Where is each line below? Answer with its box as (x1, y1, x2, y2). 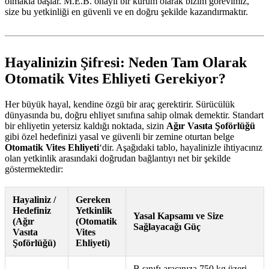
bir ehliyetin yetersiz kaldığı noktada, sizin (5, 121, 166, 131)
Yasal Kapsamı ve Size (133, 211, 223, 222)
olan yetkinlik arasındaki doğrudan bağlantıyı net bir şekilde (5, 153, 231, 164)
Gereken (76, 195, 110, 205)
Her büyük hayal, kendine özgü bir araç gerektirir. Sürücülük (5, 99, 235, 110)
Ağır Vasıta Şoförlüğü (166, 121, 255, 131)
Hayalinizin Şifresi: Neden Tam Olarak (5, 55, 247, 71)
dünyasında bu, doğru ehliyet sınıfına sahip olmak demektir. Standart (5, 110, 264, 121)
